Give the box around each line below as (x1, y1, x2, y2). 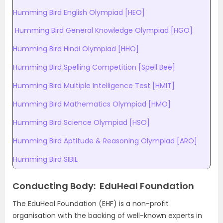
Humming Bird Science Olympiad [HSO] (13, 117, 150, 127)
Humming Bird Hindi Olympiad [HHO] (13, 44, 139, 54)
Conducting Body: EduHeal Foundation (12, 180, 194, 192)
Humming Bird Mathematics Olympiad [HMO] (13, 99, 171, 109)
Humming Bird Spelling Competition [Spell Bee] (13, 62, 175, 72)
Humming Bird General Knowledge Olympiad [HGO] (15, 25, 193, 35)
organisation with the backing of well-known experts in (12, 211, 202, 221)
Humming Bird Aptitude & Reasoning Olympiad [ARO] (13, 136, 197, 146)
